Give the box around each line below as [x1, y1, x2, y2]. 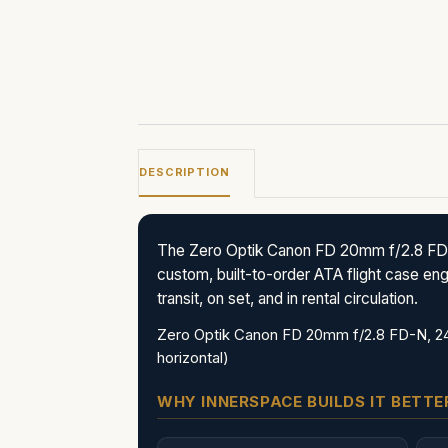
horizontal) [157, 347, 229, 367]
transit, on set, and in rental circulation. [157, 288, 418, 308]
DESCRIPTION [139, 164, 230, 179]
